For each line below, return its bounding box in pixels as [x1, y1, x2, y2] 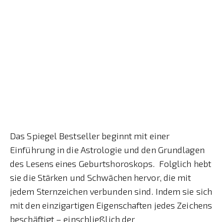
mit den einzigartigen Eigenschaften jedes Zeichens [10, 199, 213, 211]
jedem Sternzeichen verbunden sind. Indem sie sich [10, 185, 212, 197]
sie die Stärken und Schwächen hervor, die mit [10, 171, 191, 183]
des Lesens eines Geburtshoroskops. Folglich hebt [10, 158, 211, 169]
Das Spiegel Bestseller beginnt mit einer [10, 130, 170, 141]
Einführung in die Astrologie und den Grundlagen [10, 144, 205, 155]
